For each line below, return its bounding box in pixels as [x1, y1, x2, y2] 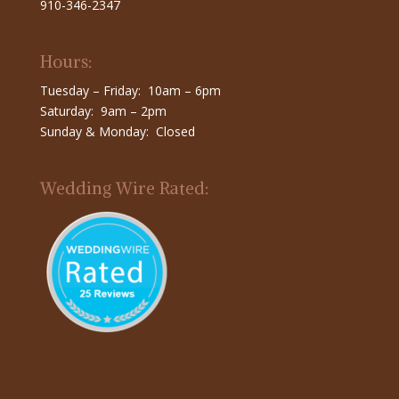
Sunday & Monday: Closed [39, 123, 195, 141]
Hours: [39, 51, 93, 73]
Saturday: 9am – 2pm [39, 102, 167, 120]
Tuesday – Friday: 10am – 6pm [39, 82, 221, 100]
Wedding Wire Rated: [39, 177, 209, 199]
